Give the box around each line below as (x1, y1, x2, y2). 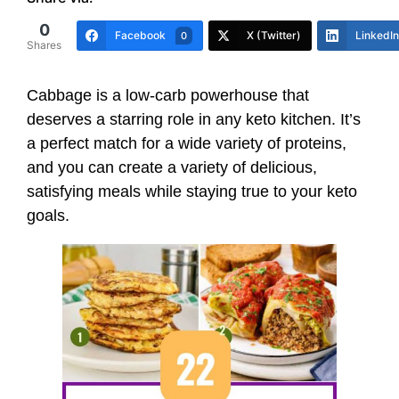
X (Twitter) (247, 28, 301, 42)
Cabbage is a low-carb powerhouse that (27, 85, 309, 104)
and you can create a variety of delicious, (27, 158, 317, 176)
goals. (27, 206, 69, 224)
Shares (27, 37, 61, 52)
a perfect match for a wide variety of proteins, (27, 134, 346, 152)
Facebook (115, 28, 166, 42)
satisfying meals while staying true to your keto (27, 182, 357, 200)
